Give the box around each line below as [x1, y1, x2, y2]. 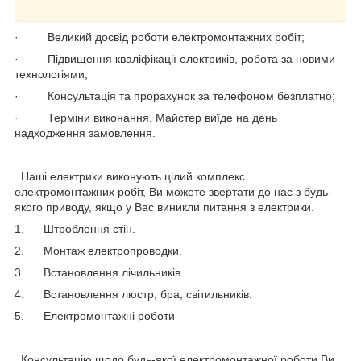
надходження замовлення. [15, 126, 156, 139]
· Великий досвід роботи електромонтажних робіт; [15, 30, 305, 44]
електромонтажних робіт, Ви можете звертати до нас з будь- [15, 185, 332, 198]
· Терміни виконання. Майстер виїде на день [15, 110, 277, 124]
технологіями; [15, 67, 88, 81]
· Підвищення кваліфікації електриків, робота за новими [15, 52, 335, 65]
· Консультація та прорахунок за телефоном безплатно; [15, 89, 335, 102]
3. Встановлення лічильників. [15, 265, 184, 279]
